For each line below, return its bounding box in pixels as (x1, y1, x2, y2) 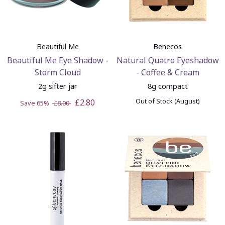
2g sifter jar (38, 81, 77, 91)
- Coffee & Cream (136, 66, 199, 78)
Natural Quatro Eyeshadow (116, 54, 219, 66)
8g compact (147, 81, 188, 91)
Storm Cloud (34, 66, 81, 78)
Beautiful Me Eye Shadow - (7, 54, 108, 66)
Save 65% (20, 98, 52, 107)
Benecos (153, 41, 182, 51)
